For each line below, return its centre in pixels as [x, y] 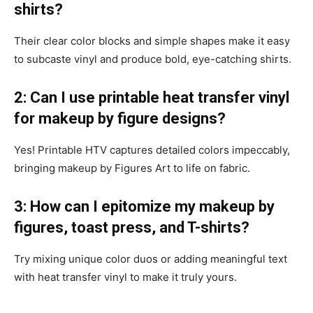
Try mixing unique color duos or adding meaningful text [151, 259]
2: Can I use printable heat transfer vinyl [152, 97]
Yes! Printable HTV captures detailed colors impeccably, [152, 150]
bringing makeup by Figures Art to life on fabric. [132, 168]
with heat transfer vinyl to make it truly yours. [127, 277]
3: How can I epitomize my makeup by [144, 206]
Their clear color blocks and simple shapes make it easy [152, 41]
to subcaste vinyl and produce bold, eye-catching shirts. [153, 59]
